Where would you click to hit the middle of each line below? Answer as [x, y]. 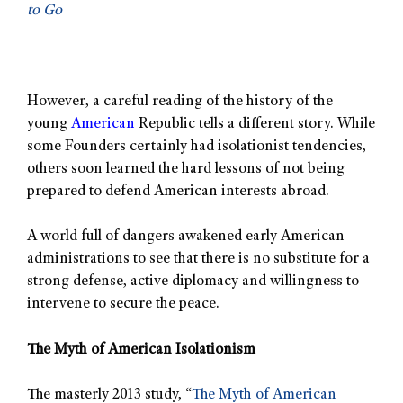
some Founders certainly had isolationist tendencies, [197, 147]
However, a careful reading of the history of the [180, 102]
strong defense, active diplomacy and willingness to [193, 282]
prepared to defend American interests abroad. [178, 192]
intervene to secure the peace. [123, 305]
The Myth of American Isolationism [141, 350]
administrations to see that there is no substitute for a [198, 260]
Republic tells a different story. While [255, 124]
